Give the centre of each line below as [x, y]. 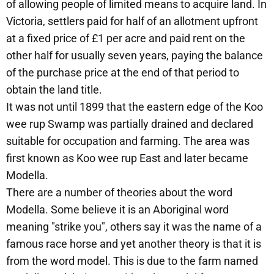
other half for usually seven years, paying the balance [135, 55]
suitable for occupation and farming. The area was [128, 141]
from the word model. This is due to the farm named [132, 261]
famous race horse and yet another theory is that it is [134, 243]
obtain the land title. [54, 89]
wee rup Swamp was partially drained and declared [130, 124]
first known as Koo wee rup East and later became [127, 158]
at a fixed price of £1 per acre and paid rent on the [126, 38]
